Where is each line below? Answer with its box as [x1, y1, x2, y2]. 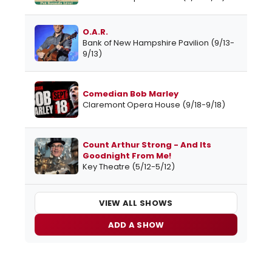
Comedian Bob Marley [83, 88, 178, 100]
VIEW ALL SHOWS [99, 197, 173, 209]
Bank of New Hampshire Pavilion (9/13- [83, 37, 234, 49]
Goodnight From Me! [83, 150, 171, 162]
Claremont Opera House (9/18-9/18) [83, 99, 225, 111]
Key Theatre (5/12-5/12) [83, 161, 175, 173]
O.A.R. [83, 26, 108, 38]
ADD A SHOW [107, 219, 165, 231]
